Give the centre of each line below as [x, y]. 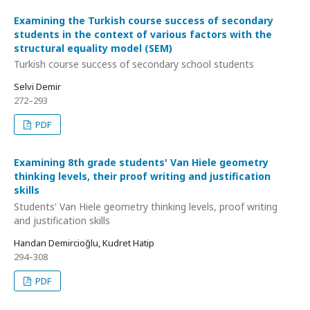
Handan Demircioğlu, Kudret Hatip [84, 243]
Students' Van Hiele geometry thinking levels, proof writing [146, 206]
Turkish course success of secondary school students [134, 64]
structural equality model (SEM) [93, 48]
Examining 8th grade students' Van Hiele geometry [141, 162]
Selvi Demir [37, 86]
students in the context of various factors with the [143, 34]
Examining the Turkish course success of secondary [144, 20]
